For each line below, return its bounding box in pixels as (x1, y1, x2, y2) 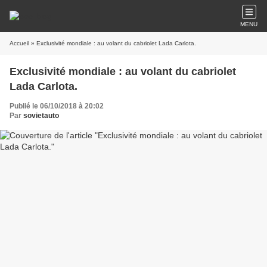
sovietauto (23, 111, 59, 120)
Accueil (10, 40, 29, 46)
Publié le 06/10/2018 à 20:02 (10, 102, 104, 110)
